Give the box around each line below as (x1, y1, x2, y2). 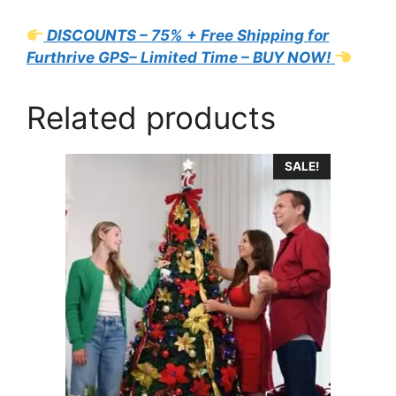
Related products (27, 98, 276, 136)
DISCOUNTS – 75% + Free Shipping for (43, 26, 330, 44)
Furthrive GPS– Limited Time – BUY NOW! (27, 48, 335, 66)
